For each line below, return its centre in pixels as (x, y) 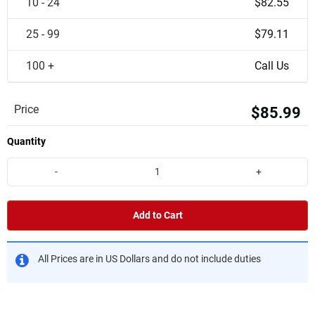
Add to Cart (157, 215)
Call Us (272, 66)
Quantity (26, 141)
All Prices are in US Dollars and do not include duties (149, 259)
